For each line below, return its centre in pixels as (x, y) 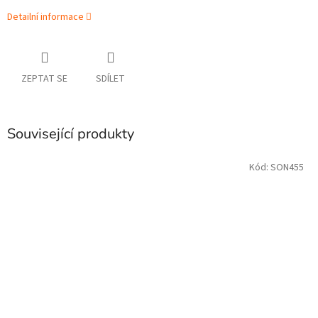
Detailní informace (45, 17)
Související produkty (71, 134)
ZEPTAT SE (44, 79)
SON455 (287, 167)
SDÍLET (110, 79)
